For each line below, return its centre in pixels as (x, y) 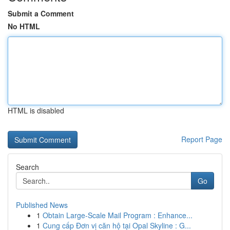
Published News (42, 205)
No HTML (24, 26)
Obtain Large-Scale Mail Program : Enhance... (118, 215)
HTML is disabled (36, 110)
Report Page (202, 139)
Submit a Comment (41, 13)
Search (27, 167)
